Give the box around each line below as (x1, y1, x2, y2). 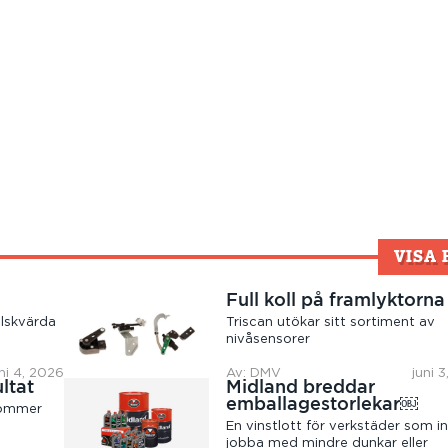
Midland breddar (226, 376, 376, 398)
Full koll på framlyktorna (226, 288, 446, 310)
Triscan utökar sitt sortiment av (226, 315, 436, 329)
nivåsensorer (226, 332, 311, 346)
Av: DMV (226, 367, 282, 381)
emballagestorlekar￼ (226, 393, 419, 415)
